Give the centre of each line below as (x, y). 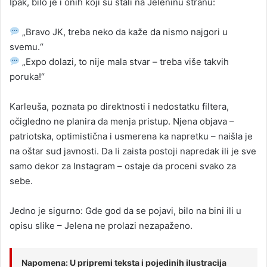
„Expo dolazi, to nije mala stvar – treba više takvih (125, 61)
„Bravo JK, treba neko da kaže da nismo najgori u (124, 32)
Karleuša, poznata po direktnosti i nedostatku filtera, (119, 106)
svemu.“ (27, 46)
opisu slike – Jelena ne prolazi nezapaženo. (101, 225)
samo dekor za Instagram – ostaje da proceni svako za (123, 166)
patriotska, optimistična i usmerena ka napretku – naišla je (131, 136)
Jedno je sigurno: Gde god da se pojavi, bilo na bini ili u (125, 210)
